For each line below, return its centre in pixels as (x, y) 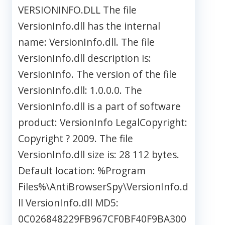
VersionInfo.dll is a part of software (99, 106)
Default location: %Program (82, 171)
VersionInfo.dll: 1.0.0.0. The (80, 90)
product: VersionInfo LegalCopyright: (103, 123)
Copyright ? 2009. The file (76, 139)
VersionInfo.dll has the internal (89, 26)
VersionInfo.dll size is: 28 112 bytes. (99, 155)
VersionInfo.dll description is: (85, 58)
